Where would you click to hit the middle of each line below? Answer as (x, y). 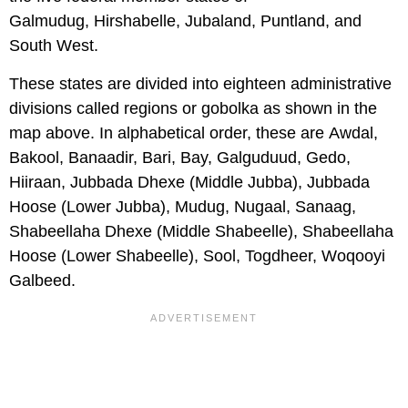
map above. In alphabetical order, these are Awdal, (194, 133)
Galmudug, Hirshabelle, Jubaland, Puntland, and (185, 21)
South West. (56, 46)
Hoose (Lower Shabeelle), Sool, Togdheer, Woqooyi (197, 256)
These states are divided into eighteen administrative (200, 84)
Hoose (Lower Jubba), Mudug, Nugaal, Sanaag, (183, 207)
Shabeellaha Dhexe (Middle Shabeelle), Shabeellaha (201, 232)
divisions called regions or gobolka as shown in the (193, 109)
